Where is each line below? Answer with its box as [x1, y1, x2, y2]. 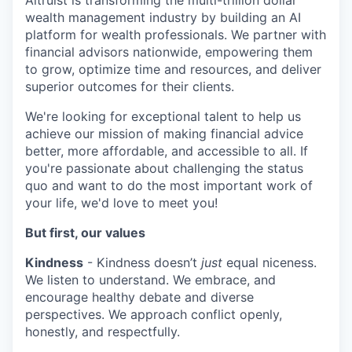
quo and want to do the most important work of [25, 178, 313, 193]
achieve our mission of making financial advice [25, 126, 303, 141]
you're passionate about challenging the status [25, 160, 303, 176]
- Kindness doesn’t [83, 255, 201, 270]
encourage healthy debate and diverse [25, 289, 254, 305]
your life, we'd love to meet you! [25, 195, 218, 211]
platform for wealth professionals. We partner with [25, 27, 326, 42]
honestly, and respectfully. [25, 324, 180, 339]
